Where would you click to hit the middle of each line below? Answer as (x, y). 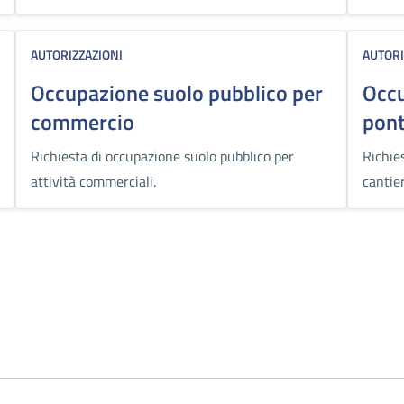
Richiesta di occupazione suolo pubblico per (162, 156)
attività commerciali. (93, 181)
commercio (82, 122)
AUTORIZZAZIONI (76, 55)
